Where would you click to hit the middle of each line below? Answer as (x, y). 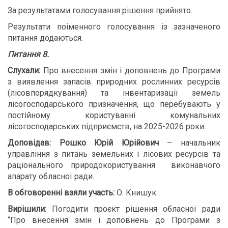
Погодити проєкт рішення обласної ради (136, 209)
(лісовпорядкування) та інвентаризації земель (114, 93)
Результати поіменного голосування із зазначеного (114, 27)
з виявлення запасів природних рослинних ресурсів (114, 82)
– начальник (190, 143)
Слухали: (24, 70)
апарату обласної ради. (51, 176)
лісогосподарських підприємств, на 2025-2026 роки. (107, 126)
